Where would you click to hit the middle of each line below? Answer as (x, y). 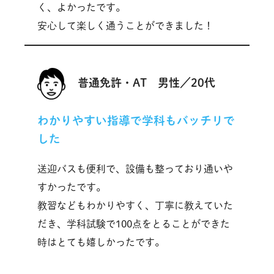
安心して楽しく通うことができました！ (125, 25)
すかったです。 (71, 187)
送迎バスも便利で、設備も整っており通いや (135, 168)
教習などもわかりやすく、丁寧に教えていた (135, 205)
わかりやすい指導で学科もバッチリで (136, 121)
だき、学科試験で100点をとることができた (133, 224)
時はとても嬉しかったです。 (101, 242)
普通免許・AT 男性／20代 (146, 82)
